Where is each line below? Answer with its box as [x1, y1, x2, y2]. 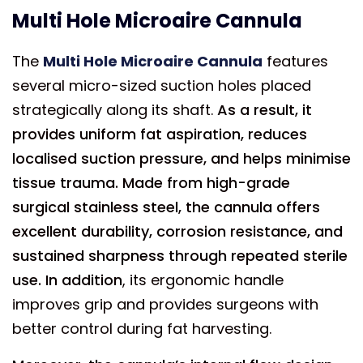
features [263, 51, 328, 71]
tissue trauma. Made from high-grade [12, 173, 290, 193]
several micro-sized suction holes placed [12, 75, 311, 96]
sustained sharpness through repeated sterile [12, 246, 348, 266]
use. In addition [12, 270, 122, 290]
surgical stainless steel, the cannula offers [12, 197, 320, 217]
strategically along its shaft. [12, 100, 217, 120]
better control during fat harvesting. [12, 318, 271, 339]
